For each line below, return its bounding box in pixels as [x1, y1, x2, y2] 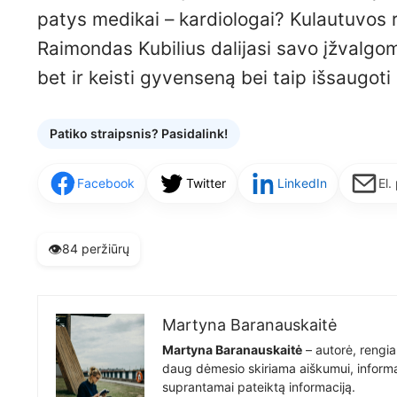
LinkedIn [277, 175, 327, 191]
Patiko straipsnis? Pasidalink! [50, 125, 228, 141]
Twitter [186, 175, 226, 191]
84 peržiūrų [62, 241, 129, 257]
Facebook [77, 175, 135, 191]
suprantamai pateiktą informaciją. [162, 378, 355, 394]
